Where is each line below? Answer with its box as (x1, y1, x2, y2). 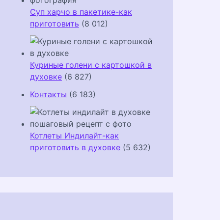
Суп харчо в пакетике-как (30, 7, 132, 17)
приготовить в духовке (30, 142, 120, 153)
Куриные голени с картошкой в (30, 60, 152, 70)
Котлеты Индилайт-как (30, 131, 119, 141)
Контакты (30, 89, 67, 100)
